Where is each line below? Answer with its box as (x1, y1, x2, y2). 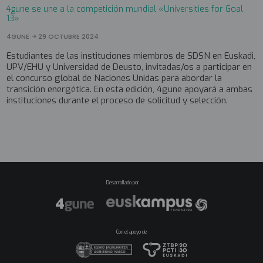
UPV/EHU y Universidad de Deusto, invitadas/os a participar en (6, 61, 252, 73)
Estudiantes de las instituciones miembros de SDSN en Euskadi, (6, 50, 256, 62)
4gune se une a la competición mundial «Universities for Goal (6, 4, 244, 15)
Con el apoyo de (116, 229, 147, 236)
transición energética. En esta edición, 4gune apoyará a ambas (6, 83, 253, 96)
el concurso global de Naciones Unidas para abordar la (6, 72, 222, 85)
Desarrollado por (106, 180, 140, 187)
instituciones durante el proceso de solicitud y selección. (6, 95, 228, 107)
